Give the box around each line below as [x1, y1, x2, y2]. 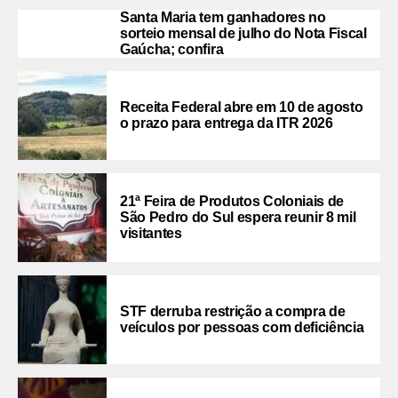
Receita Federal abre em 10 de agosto [120, 99, 363, 115]
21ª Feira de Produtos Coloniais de [120, 194, 345, 210]
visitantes [120, 226, 182, 242]
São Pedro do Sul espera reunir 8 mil [120, 210, 356, 226]
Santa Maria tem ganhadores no [120, 10, 326, 26]
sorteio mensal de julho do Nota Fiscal [120, 26, 367, 42]
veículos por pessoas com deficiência [120, 320, 364, 336]
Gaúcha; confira [120, 42, 224, 58]
